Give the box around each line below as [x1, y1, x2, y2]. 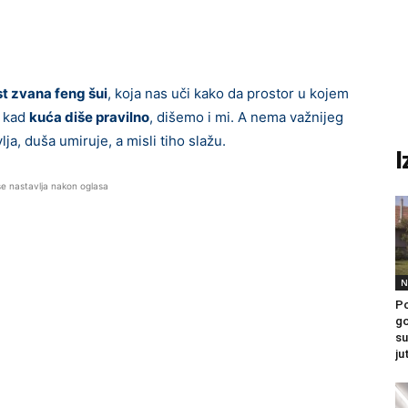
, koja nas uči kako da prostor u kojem [107, 85, 349, 102]
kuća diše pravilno [29, 108, 149, 126]
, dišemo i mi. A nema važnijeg [149, 108, 343, 126]
